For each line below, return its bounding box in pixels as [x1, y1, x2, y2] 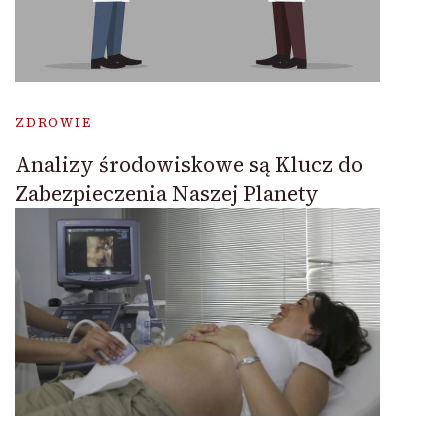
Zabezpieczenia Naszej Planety [15, 179, 319, 208]
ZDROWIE [15, 114, 92, 131]
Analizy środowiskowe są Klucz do [15, 150, 363, 179]
